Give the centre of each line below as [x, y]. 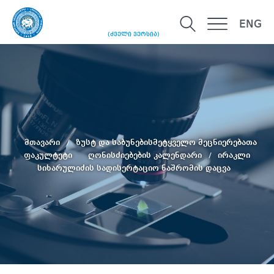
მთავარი [43, 142]
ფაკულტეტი [49, 155]
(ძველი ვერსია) [134, 35]
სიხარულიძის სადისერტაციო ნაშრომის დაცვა [134, 168]
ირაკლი [234, 155]
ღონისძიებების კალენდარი [146, 155]
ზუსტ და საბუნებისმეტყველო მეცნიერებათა [166, 142]
